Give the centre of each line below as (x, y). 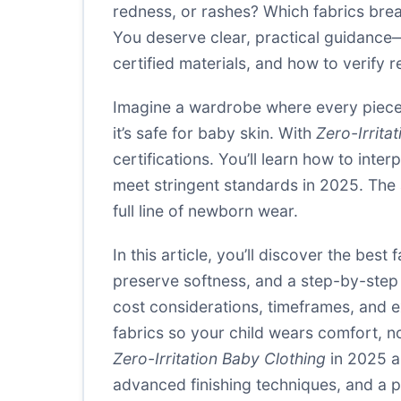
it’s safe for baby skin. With (214, 133)
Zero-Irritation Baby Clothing (219, 358)
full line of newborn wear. (205, 211)
